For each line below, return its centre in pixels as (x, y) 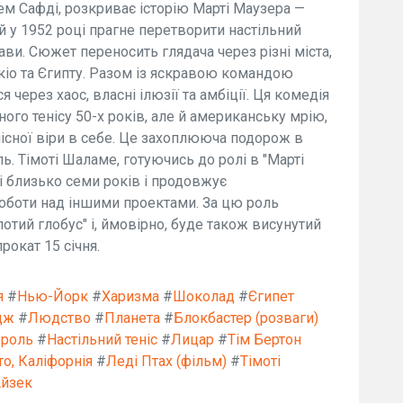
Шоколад (204, 296)
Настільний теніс (102, 340)
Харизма (130, 296)
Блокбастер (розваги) (246, 318)
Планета (132, 318)
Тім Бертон (264, 340)
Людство (59, 318)
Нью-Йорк (53, 296)
